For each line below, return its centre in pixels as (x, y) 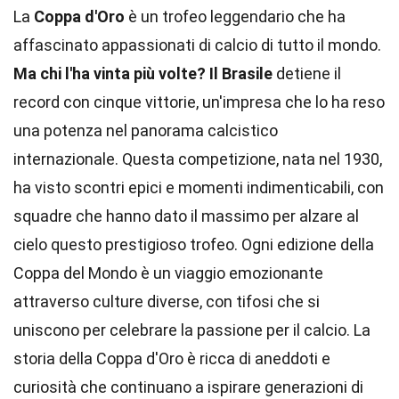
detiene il (307, 73)
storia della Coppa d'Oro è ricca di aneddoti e (172, 358)
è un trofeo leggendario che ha (235, 16)
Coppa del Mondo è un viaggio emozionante (168, 273)
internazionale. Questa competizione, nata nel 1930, (198, 159)
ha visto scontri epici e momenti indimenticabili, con (199, 187)
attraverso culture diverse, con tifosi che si (167, 301)
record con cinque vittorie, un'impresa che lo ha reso (199, 102)
